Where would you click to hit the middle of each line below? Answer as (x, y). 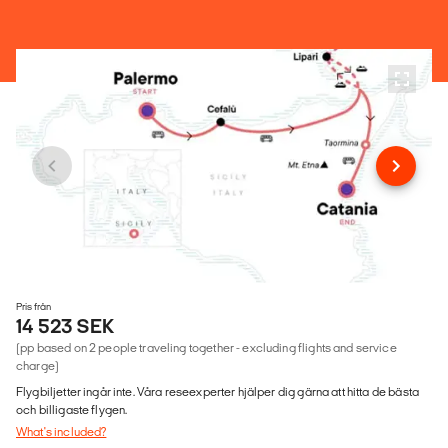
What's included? (61, 431)
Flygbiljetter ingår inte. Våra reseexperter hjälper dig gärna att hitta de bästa (217, 391)
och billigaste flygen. (72, 409)
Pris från (33, 306)
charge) (38, 365)
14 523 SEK (65, 325)
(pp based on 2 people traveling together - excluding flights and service (206, 347)
